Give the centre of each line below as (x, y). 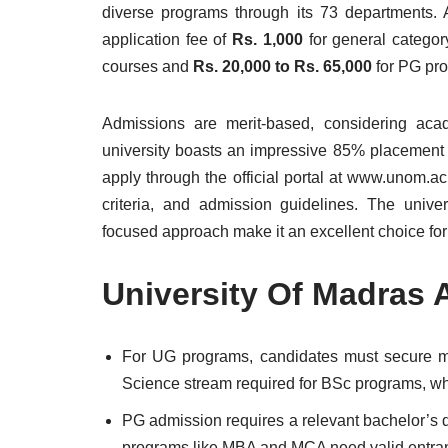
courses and (147, 66)
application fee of (167, 39)
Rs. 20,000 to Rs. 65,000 (282, 66)
